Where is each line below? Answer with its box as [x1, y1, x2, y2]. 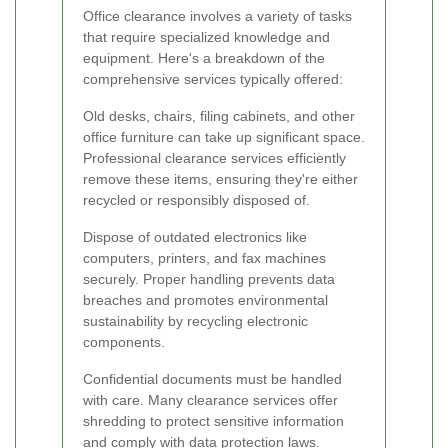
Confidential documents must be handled [83, 371, 342, 388]
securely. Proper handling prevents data [83, 271, 335, 288]
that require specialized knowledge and [83, 29, 330, 46]
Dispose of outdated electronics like [83, 229, 307, 246]
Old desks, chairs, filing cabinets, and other [83, 108, 355, 125]
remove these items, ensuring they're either [83, 171, 358, 188]
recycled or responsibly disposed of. [83, 192, 310, 209]
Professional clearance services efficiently [83, 150, 346, 167]
